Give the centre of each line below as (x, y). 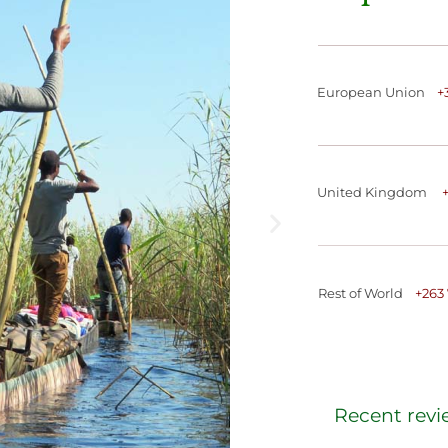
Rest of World (366, 292)
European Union (376, 92)
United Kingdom (379, 191)
